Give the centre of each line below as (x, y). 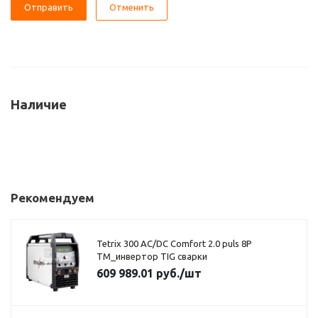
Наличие (39, 105)
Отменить (132, 7)
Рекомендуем (53, 198)
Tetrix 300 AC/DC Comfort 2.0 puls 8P (174, 243)
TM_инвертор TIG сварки (152, 256)
